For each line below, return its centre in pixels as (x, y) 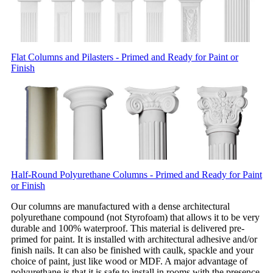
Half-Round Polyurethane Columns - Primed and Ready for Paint (136, 175)
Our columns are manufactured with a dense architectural (120, 207)
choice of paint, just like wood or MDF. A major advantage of (129, 261)
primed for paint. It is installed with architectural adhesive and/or (134, 239)
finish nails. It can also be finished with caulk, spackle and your (132, 250)
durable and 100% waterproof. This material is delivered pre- (128, 229)
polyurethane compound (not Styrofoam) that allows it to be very (135, 218)
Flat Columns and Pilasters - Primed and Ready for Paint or (125, 57)
